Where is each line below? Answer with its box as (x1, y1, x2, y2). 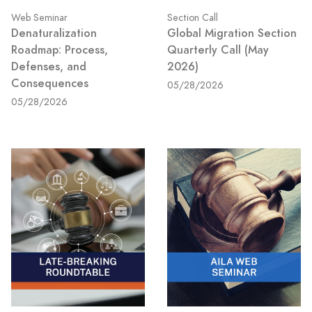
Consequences (11, 75, 88, 91)
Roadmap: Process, (11, 41, 108, 58)
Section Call (167, 10, 218, 24)
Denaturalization (11, 24, 97, 41)
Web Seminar (11, 10, 68, 24)
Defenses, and (11, 58, 86, 75)
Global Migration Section (167, 24, 297, 41)
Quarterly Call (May (167, 41, 269, 58)
